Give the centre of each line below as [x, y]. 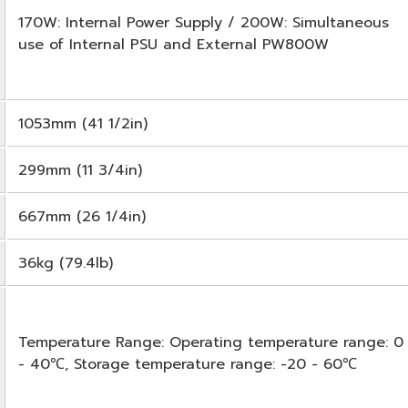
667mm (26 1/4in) [82, 216]
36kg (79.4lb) [66, 263]
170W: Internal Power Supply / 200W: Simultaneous [204, 22]
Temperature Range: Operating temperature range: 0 [211, 342]
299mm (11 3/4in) [80, 170]
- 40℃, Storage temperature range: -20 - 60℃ [188, 364]
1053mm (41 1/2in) [83, 123]
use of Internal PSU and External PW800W [173, 44]
